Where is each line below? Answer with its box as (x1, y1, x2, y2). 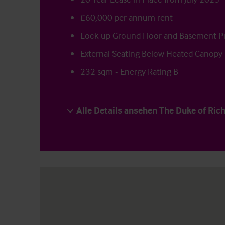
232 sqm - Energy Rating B (80, 66, 178, 78)
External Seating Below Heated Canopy (80, 48, 222, 60)
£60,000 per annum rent (80, 12, 173, 24)
